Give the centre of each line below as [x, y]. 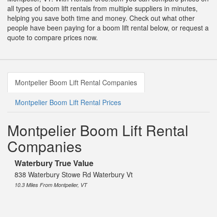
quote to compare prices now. [53, 38]
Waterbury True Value [54, 163]
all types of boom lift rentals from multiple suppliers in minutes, [102, 8]
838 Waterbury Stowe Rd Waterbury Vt [74, 175]
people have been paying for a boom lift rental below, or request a [108, 28]
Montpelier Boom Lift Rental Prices [68, 102]
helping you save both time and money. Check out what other [101, 18]
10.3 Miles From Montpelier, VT [51, 185]
